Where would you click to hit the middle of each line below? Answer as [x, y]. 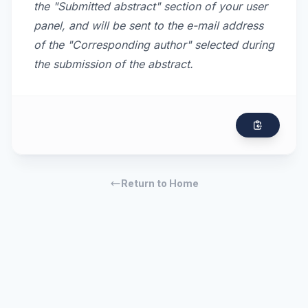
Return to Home [159, 183]
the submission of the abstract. [113, 64]
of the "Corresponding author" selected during [154, 45]
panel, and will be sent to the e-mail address [148, 25]
